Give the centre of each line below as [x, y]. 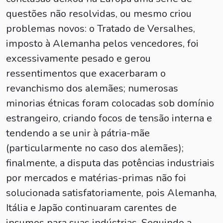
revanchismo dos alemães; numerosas [92, 88]
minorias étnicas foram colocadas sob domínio [110, 103]
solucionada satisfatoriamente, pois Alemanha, [111, 193]
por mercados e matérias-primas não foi [96, 178]
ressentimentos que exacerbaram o [86, 73]
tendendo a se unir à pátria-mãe [78, 133]
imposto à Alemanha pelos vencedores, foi [102, 44]
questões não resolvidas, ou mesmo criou [99, 14]
